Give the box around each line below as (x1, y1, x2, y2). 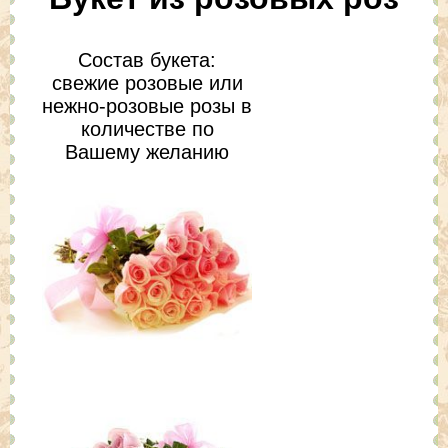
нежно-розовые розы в (42, 94, 252, 117)
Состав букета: (78, 48, 216, 71)
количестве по (80, 117, 214, 140)
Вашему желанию (65, 140, 229, 163)
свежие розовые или (51, 71, 243, 94)
